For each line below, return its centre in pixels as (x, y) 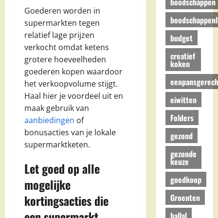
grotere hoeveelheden (65, 60)
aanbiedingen (49, 120)
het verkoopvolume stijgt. (71, 84)
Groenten (185, 197)
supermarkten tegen (62, 23)
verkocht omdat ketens (67, 47)
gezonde (183, 154)
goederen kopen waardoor (73, 72)
